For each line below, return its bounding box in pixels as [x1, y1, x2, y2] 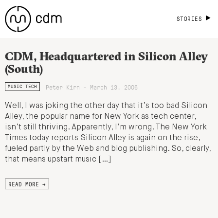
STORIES [176, 15, 202, 22]
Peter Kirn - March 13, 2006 [46, 83, 138, 91]
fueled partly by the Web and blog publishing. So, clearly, [5, 145, 211, 153]
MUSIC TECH [7, 83, 37, 90]
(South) [5, 61, 43, 76]
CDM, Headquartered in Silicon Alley [5, 49, 208, 64]
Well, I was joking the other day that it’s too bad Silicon [5, 102, 207, 110]
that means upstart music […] [5, 156, 111, 164]
